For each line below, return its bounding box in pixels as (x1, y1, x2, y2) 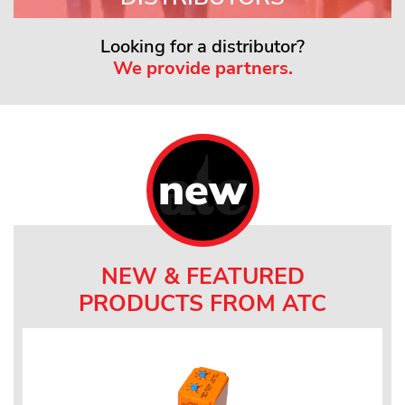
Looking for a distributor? (100, 33, 305, 59)
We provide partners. (112, 55, 293, 80)
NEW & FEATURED (100, 259, 305, 292)
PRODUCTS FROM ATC (79, 287, 326, 319)
